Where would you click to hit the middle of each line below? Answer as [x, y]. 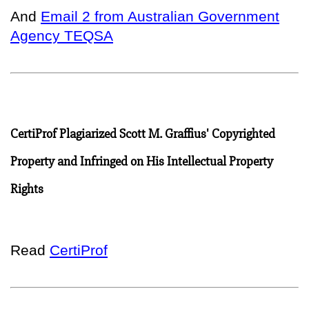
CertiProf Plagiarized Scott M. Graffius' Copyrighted [143, 133]
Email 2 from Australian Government [160, 16]
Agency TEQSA [62, 35]
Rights [27, 189]
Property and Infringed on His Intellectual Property [142, 161]
